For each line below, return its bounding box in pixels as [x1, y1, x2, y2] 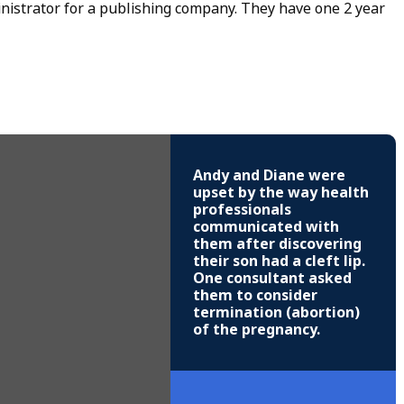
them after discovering [193, 234, 362, 255]
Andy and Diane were [193, 165, 345, 187]
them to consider [193, 285, 317, 307]
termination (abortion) [193, 302, 360, 324]
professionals [193, 199, 291, 221]
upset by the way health [193, 182, 369, 204]
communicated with [193, 216, 339, 238]
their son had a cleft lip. [193, 251, 365, 272]
